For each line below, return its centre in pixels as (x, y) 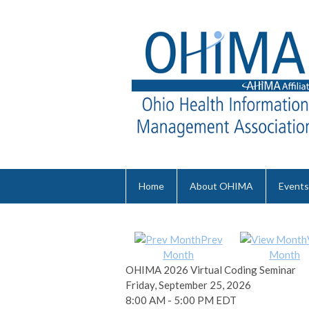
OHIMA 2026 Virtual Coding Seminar (211, 269)
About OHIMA (221, 186)
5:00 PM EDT (205, 300)
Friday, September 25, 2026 (188, 285)
